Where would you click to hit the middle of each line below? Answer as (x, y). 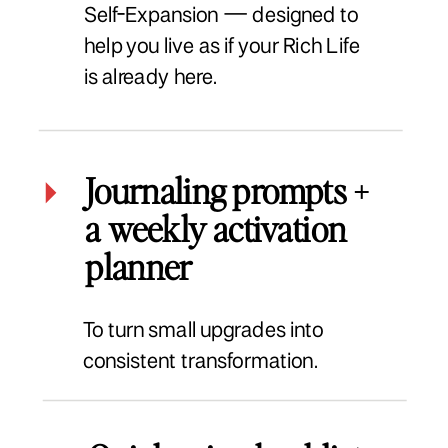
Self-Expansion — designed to (221, 16)
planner (138, 266)
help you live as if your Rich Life (222, 47)
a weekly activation (215, 228)
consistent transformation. (200, 362)
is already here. (150, 78)
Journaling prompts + (227, 190)
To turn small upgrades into (203, 331)
